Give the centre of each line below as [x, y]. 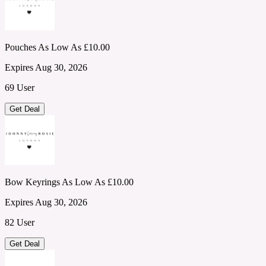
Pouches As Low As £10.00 [57, 47]
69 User [20, 87]
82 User [20, 222]
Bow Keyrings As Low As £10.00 [69, 182]
